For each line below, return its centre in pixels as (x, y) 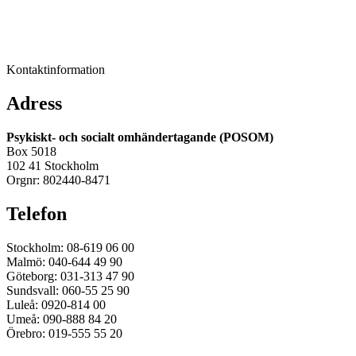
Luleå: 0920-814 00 (56, 305)
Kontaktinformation (56, 70)
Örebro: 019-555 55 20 (64, 334)
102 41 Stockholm (52, 166)
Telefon (37, 214)
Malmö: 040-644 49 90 (64, 262)
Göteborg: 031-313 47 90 (70, 277)
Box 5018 (31, 152)
